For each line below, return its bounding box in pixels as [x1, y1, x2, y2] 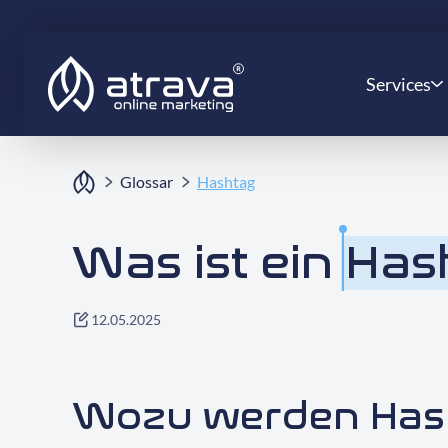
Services [366, 73, 431, 95]
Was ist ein [72, 236, 345, 290]
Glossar [120, 172, 173, 191]
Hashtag [197, 172, 255, 191]
